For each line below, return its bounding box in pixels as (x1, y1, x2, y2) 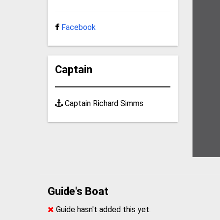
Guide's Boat (48, 185, 109, 197)
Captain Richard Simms (63, 98, 144, 108)
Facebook (61, 22, 96, 32)
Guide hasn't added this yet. (54, 204, 151, 214)
